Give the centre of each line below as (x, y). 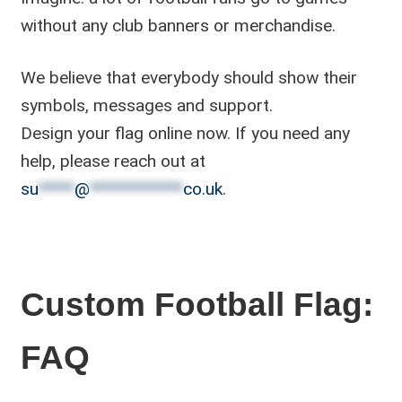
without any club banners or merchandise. (178, 26)
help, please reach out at (113, 162)
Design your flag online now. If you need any (185, 134)
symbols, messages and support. (146, 106)
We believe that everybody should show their (188, 78)
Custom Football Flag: (197, 305)
